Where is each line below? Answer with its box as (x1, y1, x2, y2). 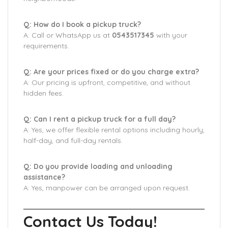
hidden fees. (23, 89, 64, 98)
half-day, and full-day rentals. (23, 136, 123, 145)
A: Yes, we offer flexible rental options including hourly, (23, 125, 205, 134)
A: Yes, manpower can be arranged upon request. (23, 183, 190, 192)
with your (154, 31, 187, 40)
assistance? (23, 173, 65, 182)
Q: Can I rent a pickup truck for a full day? (23, 115, 176, 124)
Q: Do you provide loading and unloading (23, 162, 173, 171)
